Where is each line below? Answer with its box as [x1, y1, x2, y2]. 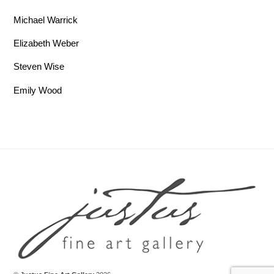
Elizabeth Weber [13, 38, 80, 49]
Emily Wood [13, 84, 62, 95]
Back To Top [136, 171, 149, 179]
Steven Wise [13, 61, 65, 72]
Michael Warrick [13, 15, 78, 26]
